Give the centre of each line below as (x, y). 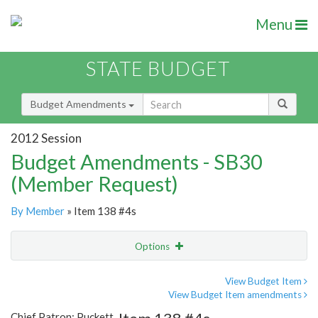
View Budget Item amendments (236, 295)
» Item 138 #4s (100, 211)
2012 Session (46, 138)
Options (153, 247)
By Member (38, 211)
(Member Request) (94, 184)
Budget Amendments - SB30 (137, 162)
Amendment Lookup (59, 305)
